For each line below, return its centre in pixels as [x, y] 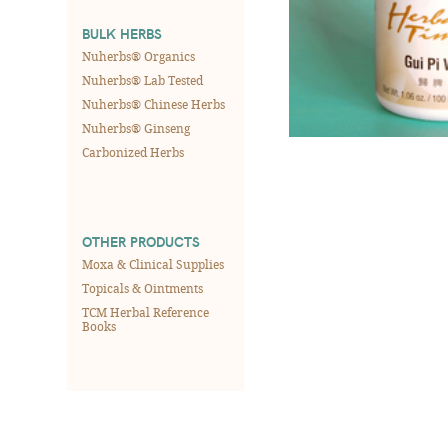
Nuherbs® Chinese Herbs [153, 104]
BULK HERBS [122, 33]
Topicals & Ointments [142, 288]
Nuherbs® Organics [138, 56]
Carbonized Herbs [133, 152]
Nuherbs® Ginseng [136, 128]
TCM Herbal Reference [145, 312]
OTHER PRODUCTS [141, 241]
